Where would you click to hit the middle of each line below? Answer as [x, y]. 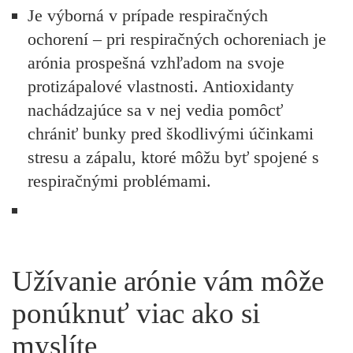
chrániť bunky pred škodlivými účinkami [171, 133]
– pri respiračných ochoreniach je [210, 39]
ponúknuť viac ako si [136, 314]
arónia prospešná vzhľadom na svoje [156, 62]
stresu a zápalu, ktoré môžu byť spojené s [173, 157]
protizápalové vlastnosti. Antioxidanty [161, 86]
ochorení [60, 39]
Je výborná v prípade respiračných [148, 15]
